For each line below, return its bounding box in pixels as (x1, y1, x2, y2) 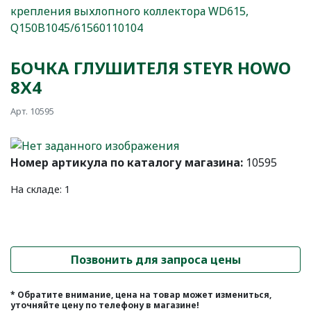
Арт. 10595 (10, 104, 54, 117)
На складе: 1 (10, 183, 70, 196)
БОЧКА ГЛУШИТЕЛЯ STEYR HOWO (10, 56, 291, 80)
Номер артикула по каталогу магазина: (10, 155, 246, 171)
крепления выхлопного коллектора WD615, (10, 3, 249, 19)
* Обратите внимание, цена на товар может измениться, (10, 289, 271, 301)
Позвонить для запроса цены (70, 252, 241, 268)
